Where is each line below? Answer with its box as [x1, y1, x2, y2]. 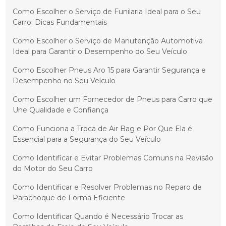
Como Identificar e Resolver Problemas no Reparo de [12, 183, 202, 192]
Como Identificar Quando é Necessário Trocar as [12, 212, 183, 221]
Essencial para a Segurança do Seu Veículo [12, 135, 161, 144]
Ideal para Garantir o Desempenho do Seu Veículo [12, 47, 187, 56]
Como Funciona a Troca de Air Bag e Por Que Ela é [12, 124, 192, 134]
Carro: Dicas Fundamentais [12, 18, 107, 27]
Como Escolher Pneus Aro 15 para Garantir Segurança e [12, 66, 206, 75]
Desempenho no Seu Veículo [12, 76, 116, 86]
